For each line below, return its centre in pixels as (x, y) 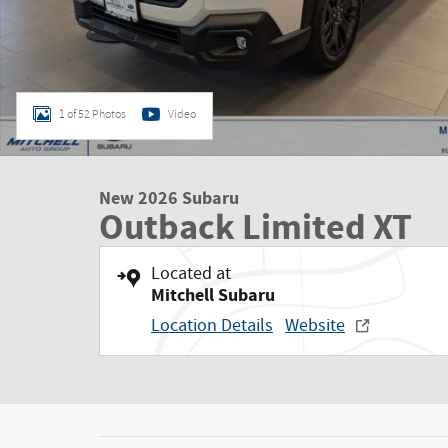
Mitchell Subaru (213, 295)
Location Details (212, 326)
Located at (191, 274)
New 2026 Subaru (169, 198)
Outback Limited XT (255, 228)
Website (315, 326)
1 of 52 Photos (92, 114)
